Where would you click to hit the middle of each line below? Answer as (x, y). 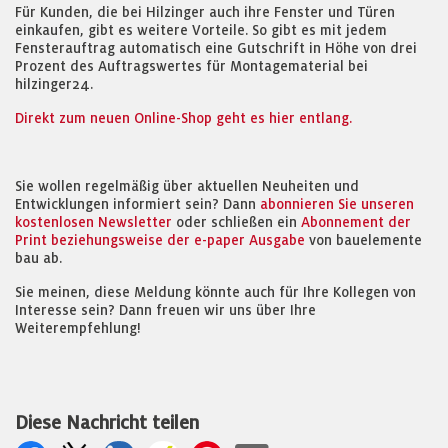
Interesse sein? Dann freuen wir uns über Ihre (165, 310)
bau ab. (38, 258)
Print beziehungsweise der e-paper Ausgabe (160, 240)
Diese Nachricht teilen (107, 422)
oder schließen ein (236, 222)
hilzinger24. (54, 84)
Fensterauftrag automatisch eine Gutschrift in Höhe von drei (216, 48)
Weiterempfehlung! (78, 328)
